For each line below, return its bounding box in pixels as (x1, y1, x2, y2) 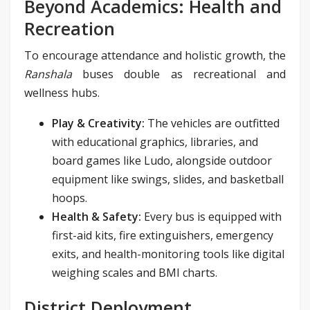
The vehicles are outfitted (145, 115, 280, 131)
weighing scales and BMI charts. (52, 264, 217, 280)
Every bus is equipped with (141, 208, 282, 224)
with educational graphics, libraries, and (52, 134, 258, 149)
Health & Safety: (52, 208, 141, 224)
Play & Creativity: (52, 115, 145, 131)
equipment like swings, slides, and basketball (52, 171, 284, 187)
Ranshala (24, 66, 72, 82)
